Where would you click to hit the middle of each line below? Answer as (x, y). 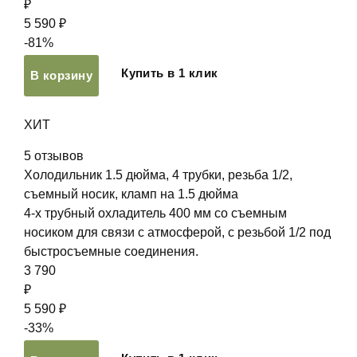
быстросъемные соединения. (111, 251)
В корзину (62, 75)
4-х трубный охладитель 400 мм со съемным (155, 213)
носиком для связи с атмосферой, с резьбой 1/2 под (177, 232)
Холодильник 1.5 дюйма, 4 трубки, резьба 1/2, (158, 175)
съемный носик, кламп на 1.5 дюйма (131, 194)
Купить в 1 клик (170, 73)
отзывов (59, 156)
